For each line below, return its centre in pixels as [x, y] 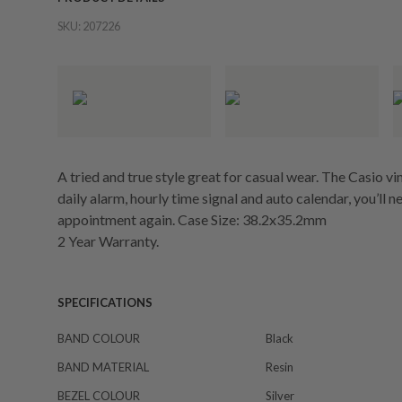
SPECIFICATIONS [105, 303]
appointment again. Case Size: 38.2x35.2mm [192, 220]
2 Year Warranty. [108, 241]
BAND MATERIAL [103, 367]
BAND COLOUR [99, 339]
